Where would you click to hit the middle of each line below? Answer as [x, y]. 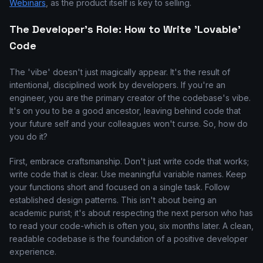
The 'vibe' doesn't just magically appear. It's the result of [120, 72]
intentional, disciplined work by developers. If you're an [117, 85]
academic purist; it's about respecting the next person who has [131, 213]
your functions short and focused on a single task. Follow [119, 187]
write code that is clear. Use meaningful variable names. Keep [128, 174]
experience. [33, 252]
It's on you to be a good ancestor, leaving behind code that [125, 111]
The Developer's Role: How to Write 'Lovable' [125, 29]
